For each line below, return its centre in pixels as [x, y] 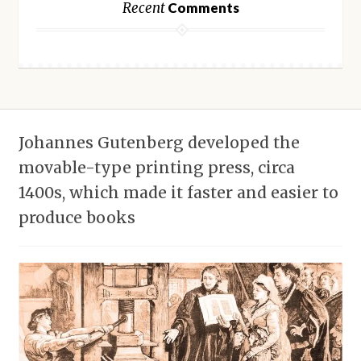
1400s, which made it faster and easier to [178, 192]
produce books [77, 217]
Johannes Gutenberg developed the [159, 142]
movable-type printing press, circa [156, 167]
